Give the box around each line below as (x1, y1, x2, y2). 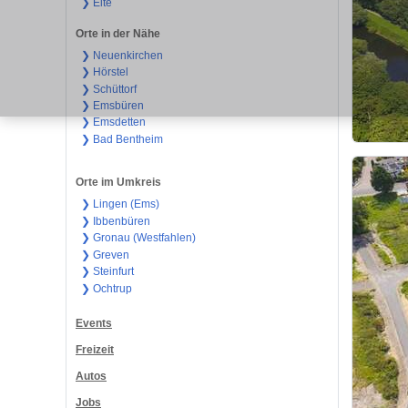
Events (76, 317, 112, 331)
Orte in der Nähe (76, 26, 160, 40)
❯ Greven (80, 248, 129, 261)
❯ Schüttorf (80, 82, 137, 96)
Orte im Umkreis (76, 176, 161, 189)
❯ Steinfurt (80, 265, 134, 279)
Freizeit (76, 343, 114, 357)
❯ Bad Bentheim (80, 132, 163, 146)
